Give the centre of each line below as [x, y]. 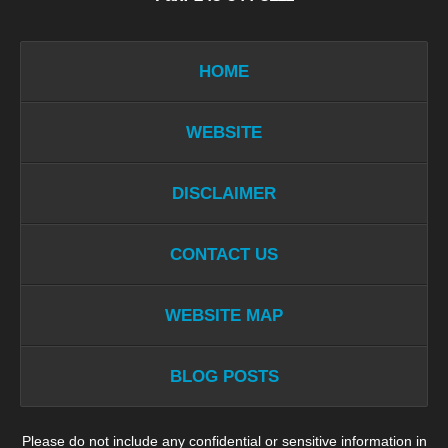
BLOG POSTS [224, 376]
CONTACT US [224, 254]
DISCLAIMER [224, 193]
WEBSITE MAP [224, 315]
